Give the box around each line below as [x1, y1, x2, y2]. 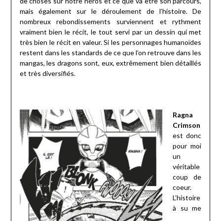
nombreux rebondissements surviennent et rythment [19, 17, 202, 26]
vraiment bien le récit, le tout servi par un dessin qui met [19, 28, 202, 37]
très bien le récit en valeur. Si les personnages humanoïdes [19, 38, 202, 47]
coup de [172, 173, 202, 182]
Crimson [172, 121, 200, 130]
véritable [172, 162, 200, 171]
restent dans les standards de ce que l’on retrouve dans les [19, 48, 202, 57]
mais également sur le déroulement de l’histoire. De [19, 7, 202, 16]
